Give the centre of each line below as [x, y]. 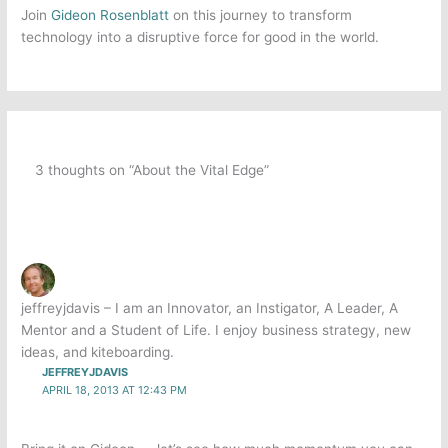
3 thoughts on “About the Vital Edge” [151, 170]
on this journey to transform [261, 15]
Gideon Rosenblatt [110, 15]
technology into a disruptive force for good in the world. [204, 37]
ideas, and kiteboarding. [98, 352]
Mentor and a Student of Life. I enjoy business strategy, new [216, 330]
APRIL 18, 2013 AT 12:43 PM [114, 390]
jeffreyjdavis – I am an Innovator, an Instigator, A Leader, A [210, 308]
